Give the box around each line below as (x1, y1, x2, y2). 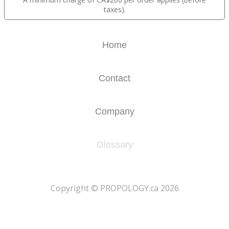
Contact (99, 73, 130, 84)
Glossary (96, 139, 133, 150)
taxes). (103, 5, 126, 15)
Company (95, 106, 134, 117)
